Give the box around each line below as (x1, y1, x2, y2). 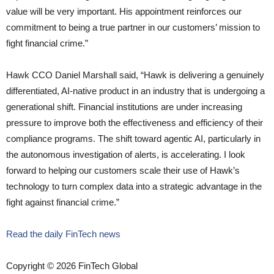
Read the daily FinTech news (6, 228, 120, 239)
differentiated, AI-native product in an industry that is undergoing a (6, 85, 265, 96)
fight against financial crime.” (6, 196, 119, 207)
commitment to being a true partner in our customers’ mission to (6, 21, 260, 32)
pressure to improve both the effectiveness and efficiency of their (6, 117, 263, 128)
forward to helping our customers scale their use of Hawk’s (6, 165, 240, 176)
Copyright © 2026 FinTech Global (6, 260, 138, 271)
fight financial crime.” (6, 37, 88, 48)
